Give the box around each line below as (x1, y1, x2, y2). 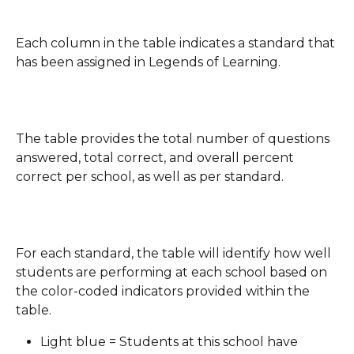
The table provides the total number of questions (16, 131, 333, 147)
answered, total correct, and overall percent (16, 150, 297, 166)
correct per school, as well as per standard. (16, 169, 284, 185)
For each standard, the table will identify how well (16, 246, 334, 262)
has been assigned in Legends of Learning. (16, 55, 281, 70)
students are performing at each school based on (16, 265, 330, 281)
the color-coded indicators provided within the (16, 284, 313, 299)
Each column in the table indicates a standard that (16, 36, 338, 51)
